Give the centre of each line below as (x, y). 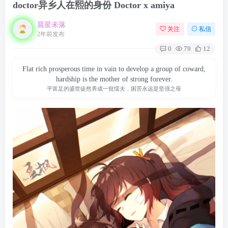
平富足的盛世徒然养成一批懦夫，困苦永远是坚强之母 (114, 89)
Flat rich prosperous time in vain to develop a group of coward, (114, 69)
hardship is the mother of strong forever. (114, 79)
